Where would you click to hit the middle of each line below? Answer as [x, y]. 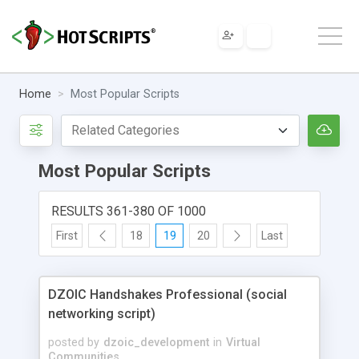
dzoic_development [156, 342]
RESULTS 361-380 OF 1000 [129, 211]
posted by [74, 342]
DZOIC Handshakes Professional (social [167, 294]
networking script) [102, 313]
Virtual [243, 342]
